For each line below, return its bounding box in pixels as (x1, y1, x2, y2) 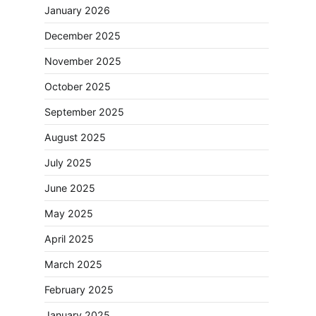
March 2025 (44, 257, 102, 270)
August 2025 (44, 130, 106, 143)
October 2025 (44, 80, 111, 92)
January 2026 (44, 4, 110, 16)
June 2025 (44, 181, 95, 194)
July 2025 (44, 156, 92, 169)
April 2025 (44, 232, 94, 245)
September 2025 (44, 105, 124, 118)
